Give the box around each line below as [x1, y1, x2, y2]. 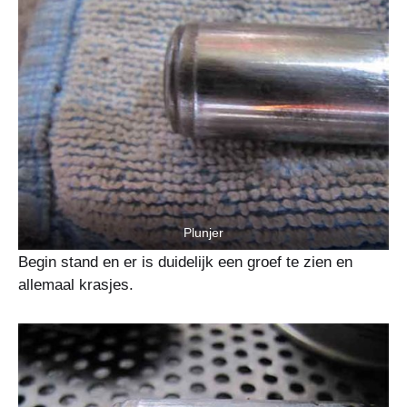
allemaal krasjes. [18, 275, 134, 293]
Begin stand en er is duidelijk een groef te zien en [18, 253, 352, 271]
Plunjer [184, 226, 223, 241]
